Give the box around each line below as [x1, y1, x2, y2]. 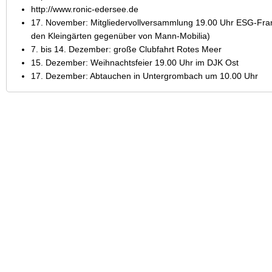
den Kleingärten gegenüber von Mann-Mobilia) [30, 31, 210, 41]
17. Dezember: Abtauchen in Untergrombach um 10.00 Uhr [30, 71, 258, 81]
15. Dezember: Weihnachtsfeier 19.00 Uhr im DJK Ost [30, 58, 239, 67]
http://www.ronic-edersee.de [30, 4, 138, 14]
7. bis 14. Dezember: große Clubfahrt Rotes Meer [30, 44, 222, 54]
